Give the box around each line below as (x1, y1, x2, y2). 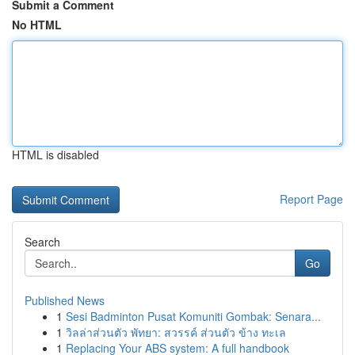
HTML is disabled (12, 147, 99, 162)
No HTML (12, 17, 62, 32)
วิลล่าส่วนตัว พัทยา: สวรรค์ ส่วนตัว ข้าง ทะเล (66, 324, 286, 340)
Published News (25, 292, 105, 308)
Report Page (280, 191, 343, 207)
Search (25, 234, 60, 250)
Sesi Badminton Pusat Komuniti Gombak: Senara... (66, 308, 321, 324)
